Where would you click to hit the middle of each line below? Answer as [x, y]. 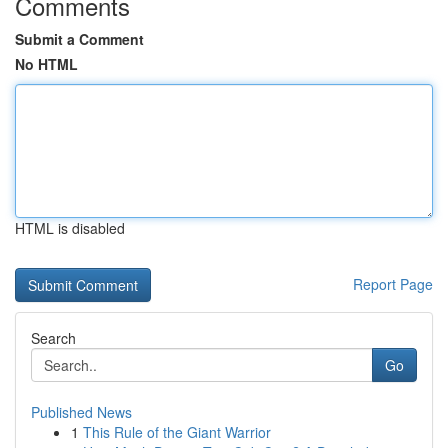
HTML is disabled [70, 228]
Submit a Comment [79, 39]
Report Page [393, 284]
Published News [81, 412]
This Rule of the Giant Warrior [177, 432]
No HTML [46, 64]
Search [53, 338]
